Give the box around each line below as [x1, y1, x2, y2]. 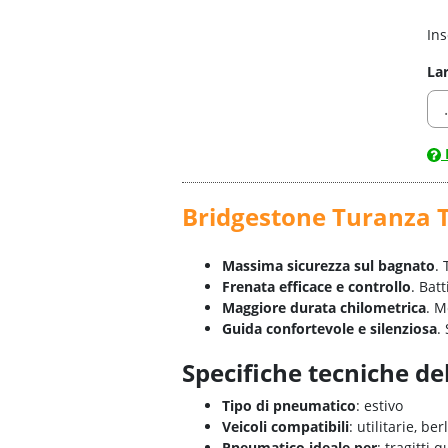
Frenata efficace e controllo [222, 277, 411, 297]
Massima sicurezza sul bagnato [222, 256, 435, 276]
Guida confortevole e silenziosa [222, 319, 437, 339]
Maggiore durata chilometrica [222, 298, 426, 318]
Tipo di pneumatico [222, 396, 356, 416]
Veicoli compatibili [222, 417, 349, 437]
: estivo [356, 396, 403, 416]
